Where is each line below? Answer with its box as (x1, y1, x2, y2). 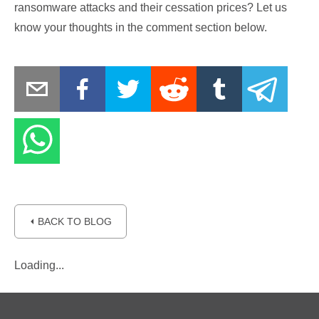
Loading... (14, 259, 64, 271)
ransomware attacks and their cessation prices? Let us (14, 1, 287, 14)
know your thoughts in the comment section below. (14, 21, 267, 33)
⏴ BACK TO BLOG (29, 216, 112, 227)
